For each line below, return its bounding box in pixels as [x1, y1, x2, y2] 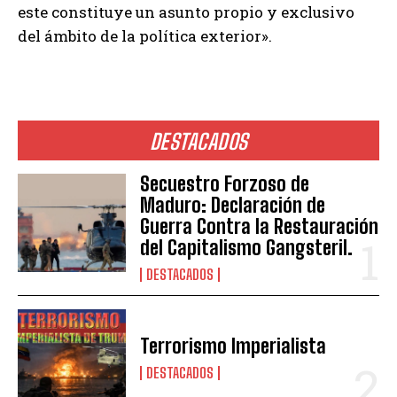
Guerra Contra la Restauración [140, 214, 379, 239]
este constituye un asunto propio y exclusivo [18, 2, 354, 23]
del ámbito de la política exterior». [18, 26, 272, 47]
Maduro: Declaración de [140, 193, 326, 218]
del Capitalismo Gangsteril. [140, 236, 354, 261]
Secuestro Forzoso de [140, 172, 310, 197]
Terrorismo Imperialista [140, 334, 327, 359]
